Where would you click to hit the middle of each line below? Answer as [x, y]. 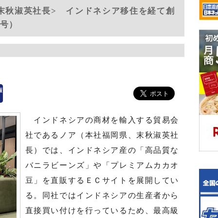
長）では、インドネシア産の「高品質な [102, 150]
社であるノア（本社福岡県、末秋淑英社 [102, 135]
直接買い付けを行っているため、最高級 [102, 210]
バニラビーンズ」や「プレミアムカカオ [102, 165]
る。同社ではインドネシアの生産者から [102, 195]
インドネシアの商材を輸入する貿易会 [102, 120]
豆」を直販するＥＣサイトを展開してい [102, 180]
